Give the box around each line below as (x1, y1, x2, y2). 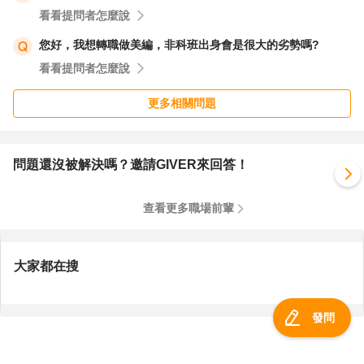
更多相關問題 (148, 97, 216, 110)
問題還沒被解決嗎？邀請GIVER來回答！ (13, 158, 249, 171)
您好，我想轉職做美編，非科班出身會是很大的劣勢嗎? (39, 38, 319, 51)
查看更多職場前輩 (143, 201, 234, 214)
